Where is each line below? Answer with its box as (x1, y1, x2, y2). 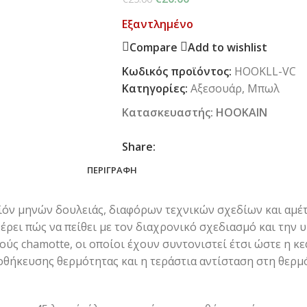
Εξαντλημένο (121, 16, 193, 32)
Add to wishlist (187, 39, 267, 55)
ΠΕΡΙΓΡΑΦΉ (86, 164, 137, 176)
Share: (121, 139, 156, 154)
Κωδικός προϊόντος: (121, 64, 234, 79)
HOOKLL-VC (234, 64, 296, 79)
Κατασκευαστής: (121, 105, 216, 120)
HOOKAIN (215, 105, 267, 120)
